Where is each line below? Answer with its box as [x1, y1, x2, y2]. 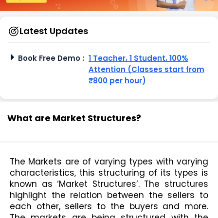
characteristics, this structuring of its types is [10, 167, 208, 179]
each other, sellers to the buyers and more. [10, 200, 208, 213]
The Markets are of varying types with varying [10, 156, 208, 168]
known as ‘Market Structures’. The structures [10, 178, 208, 190]
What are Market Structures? [7, 112, 141, 125]
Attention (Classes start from [89, 64, 204, 75]
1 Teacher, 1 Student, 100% [89, 53, 188, 64]
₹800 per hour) [89, 75, 146, 86]
